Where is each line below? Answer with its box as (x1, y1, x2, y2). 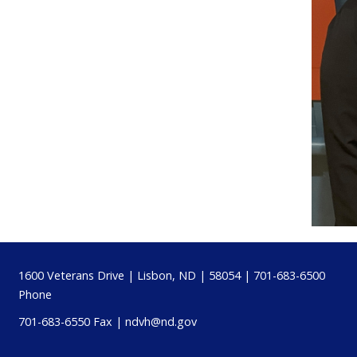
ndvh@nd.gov (124, 313, 197, 329)
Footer (17, 250, 92, 284)
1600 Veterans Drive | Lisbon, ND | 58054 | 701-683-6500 (18, 267, 325, 283)
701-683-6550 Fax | (18, 313, 125, 329)
